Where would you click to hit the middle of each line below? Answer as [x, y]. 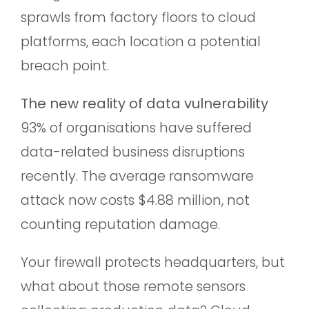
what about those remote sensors [133, 286]
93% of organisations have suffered [136, 127]
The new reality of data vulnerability [144, 103]
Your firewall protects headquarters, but [153, 262]
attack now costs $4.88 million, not [135, 200]
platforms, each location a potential [141, 41]
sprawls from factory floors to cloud [138, 17]
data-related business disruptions [133, 151]
